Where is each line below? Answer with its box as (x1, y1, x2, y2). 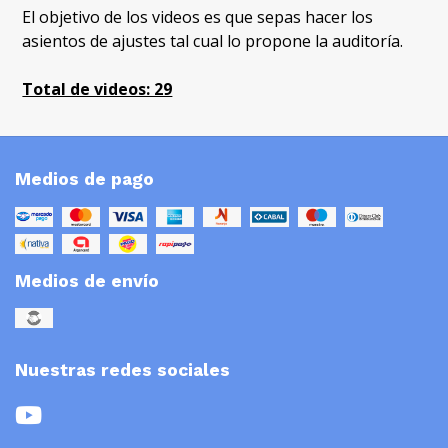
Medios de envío (15, 270, 159, 291)
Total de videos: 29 (22, 78, 173, 101)
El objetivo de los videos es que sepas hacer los (22, 6, 374, 29)
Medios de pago (15, 169, 154, 190)
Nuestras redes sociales (15, 359, 230, 380)
